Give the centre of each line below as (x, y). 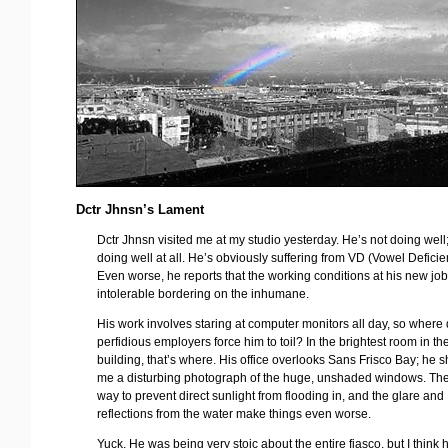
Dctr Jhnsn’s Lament (140, 210)
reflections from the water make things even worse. (234, 413)
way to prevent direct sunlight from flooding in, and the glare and (271, 395)
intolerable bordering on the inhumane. (203, 293)
